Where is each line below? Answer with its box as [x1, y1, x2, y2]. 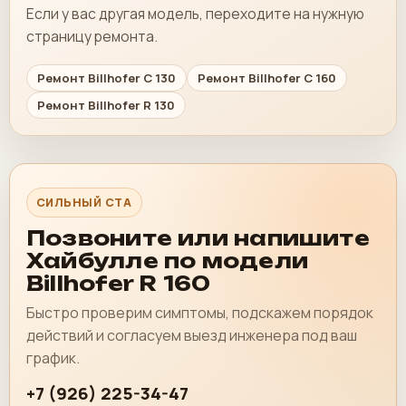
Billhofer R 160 [26, 271, 211, 295]
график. [26, 348, 80, 368]
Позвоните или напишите [26, 226, 370, 250]
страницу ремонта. [26, 26, 158, 46]
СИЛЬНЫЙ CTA [36, 195, 132, 210]
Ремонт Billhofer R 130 [37, 96, 175, 113]
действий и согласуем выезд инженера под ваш [26, 325, 357, 345]
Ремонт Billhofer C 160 [198, 69, 336, 86]
